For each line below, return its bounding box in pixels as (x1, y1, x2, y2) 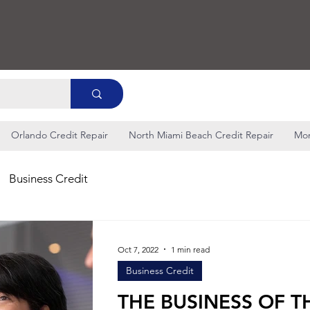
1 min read (171, 244, 210, 255)
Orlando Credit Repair (11, 129, 108, 141)
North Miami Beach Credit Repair (129, 129, 273, 141)
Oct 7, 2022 (118, 244, 158, 255)
